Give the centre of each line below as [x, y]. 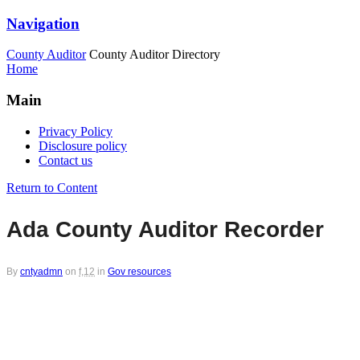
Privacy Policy [76, 131]
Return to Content [52, 187]
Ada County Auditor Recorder [165, 229]
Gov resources [139, 271]
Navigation [43, 23]
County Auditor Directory [155, 55]
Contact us [65, 160]
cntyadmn [41, 271]
